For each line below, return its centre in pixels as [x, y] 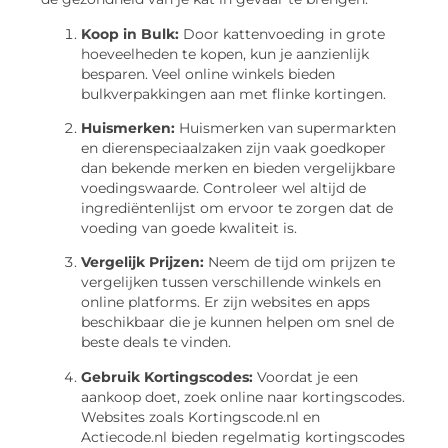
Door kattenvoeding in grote [282, 33]
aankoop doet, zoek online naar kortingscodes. [243, 396]
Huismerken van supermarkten [285, 127]
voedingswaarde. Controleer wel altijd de [223, 187]
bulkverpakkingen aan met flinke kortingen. [233, 93]
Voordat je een [305, 376]
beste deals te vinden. [156, 342]
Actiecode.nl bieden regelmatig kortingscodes [243, 436]
